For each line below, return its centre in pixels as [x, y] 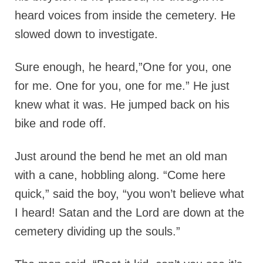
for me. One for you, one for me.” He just [122, 85]
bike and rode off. [60, 123]
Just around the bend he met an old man [121, 156]
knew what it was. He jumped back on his [122, 104]
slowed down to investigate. [86, 34]
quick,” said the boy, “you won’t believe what [129, 193]
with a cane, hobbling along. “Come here [120, 175]
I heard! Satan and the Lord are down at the [129, 212]
